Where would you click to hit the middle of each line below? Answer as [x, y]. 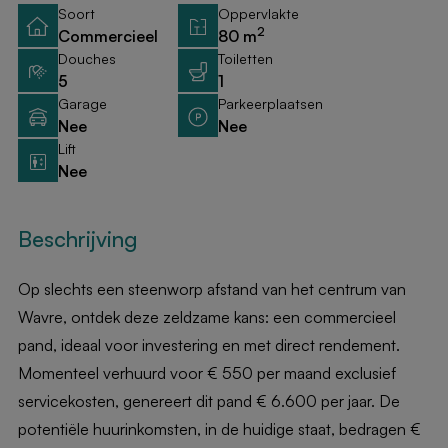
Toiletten [245, 58]
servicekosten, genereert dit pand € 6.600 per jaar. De [208, 401]
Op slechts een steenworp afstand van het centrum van [211, 289]
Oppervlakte [258, 13]
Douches [86, 58]
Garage [82, 103]
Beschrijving [77, 238]
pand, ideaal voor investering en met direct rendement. [208, 345]
